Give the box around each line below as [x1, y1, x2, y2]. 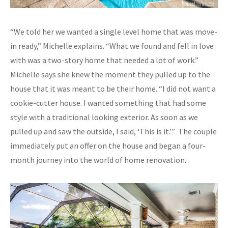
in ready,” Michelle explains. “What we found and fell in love [10, 40, 214, 51]
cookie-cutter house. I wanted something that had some [10, 97, 206, 108]
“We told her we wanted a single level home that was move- [10, 26, 217, 37]
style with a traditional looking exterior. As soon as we [10, 111, 198, 122]
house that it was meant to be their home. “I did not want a [10, 83, 216, 94]
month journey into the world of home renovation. [10, 154, 186, 165]
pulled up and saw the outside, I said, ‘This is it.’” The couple [10, 126, 217, 136]
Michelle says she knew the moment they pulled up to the [10, 69, 210, 79]
